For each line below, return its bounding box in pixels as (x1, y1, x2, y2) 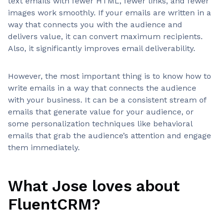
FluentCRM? (8, 195, 101, 214)
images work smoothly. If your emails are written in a (8, 8, 211, 17)
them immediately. (8, 143, 80, 152)
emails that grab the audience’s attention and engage (8, 131, 211, 140)
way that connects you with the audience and (8, 20, 182, 29)
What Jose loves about (8, 176, 180, 195)
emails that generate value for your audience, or (8, 107, 194, 116)
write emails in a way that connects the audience (8, 83, 196, 93)
